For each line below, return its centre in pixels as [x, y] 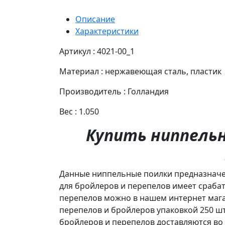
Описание [95, 19]
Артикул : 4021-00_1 [97, 51]
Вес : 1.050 [79, 111]
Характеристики [107, 31]
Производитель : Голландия [114, 91]
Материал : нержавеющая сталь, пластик [140, 71]
